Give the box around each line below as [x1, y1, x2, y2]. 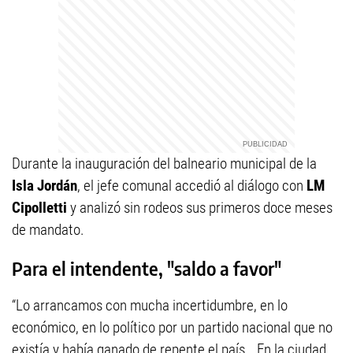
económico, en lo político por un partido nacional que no [12, 318, 333, 336]
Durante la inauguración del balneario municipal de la [12, 154, 317, 173]
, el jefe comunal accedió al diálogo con [77, 176, 307, 195]
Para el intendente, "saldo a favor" [12, 256, 281, 280]
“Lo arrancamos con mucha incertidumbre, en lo [12, 295, 288, 314]
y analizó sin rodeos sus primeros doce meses [67, 198, 333, 217]
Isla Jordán [12, 176, 77, 195]
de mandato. [12, 220, 84, 239]
